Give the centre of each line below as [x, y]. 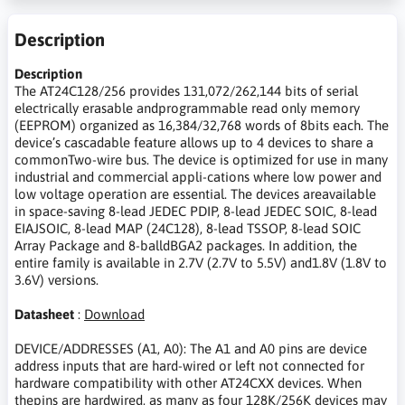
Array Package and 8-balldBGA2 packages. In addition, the [186, 246]
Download [114, 315]
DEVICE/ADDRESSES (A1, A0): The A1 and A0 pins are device [191, 349]
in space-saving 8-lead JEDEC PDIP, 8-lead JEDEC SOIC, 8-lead [196, 212]
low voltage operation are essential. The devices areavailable [195, 194]
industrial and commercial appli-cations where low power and [198, 177]
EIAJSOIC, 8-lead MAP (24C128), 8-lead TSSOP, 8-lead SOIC [188, 229]
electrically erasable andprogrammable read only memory [187, 108]
